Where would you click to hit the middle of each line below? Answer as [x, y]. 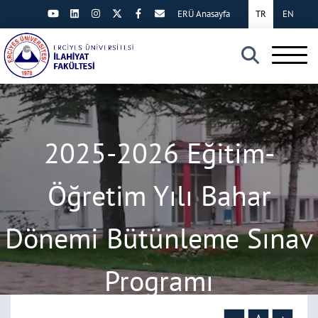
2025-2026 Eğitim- [159, 153]
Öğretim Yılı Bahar [159, 195]
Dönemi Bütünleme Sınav [159, 238]
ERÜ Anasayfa [204, 14]
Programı [159, 280]
